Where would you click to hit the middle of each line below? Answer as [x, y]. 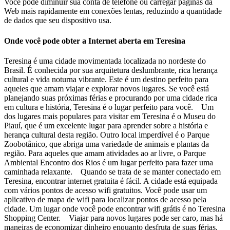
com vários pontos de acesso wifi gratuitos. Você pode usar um [106, 190]
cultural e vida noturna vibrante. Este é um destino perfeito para [106, 79]
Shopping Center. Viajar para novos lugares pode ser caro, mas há [113, 218]
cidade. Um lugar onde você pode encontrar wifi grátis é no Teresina [115, 208]
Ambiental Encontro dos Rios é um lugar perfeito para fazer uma [109, 162]
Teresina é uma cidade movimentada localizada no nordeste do [105, 61]
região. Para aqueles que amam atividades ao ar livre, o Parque [105, 153]
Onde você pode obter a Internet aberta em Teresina [95, 41]
